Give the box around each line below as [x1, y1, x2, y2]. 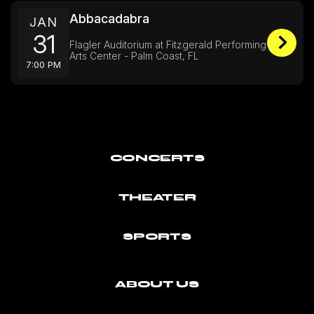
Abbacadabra [69, 11, 149, 26]
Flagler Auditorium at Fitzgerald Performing [69, 39, 266, 50]
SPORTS [123, 230, 191, 243]
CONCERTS [109, 151, 205, 164]
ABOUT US [115, 278, 199, 290]
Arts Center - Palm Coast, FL [69, 50, 199, 62]
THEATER [118, 191, 196, 203]
